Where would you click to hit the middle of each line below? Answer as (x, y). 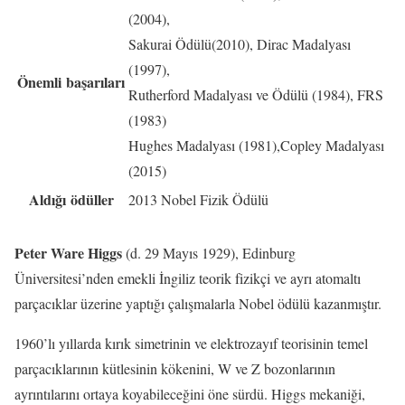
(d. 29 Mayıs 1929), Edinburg (209, 252)
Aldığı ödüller (71, 199)
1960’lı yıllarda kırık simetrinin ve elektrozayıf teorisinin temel (191, 343)
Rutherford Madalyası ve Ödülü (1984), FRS (256, 94)
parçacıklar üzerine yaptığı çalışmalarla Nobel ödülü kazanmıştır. (198, 303)
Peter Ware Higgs (68, 252)
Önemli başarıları (71, 81)
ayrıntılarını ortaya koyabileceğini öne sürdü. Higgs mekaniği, (190, 393)
